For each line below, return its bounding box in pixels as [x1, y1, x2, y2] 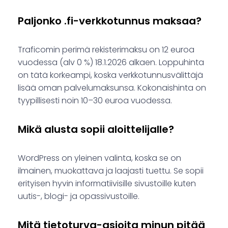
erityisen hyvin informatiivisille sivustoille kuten [18, 178, 196, 190]
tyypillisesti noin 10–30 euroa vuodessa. [18, 95, 172, 107]
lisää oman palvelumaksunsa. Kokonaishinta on [18, 82, 206, 94]
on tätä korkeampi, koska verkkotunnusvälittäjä [18, 69, 203, 81]
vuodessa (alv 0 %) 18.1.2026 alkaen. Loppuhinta [18, 56, 204, 69]
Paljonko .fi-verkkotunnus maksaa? [18, 14, 202, 28]
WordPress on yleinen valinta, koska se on [18, 152, 181, 164]
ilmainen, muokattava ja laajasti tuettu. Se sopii [18, 165, 204, 177]
